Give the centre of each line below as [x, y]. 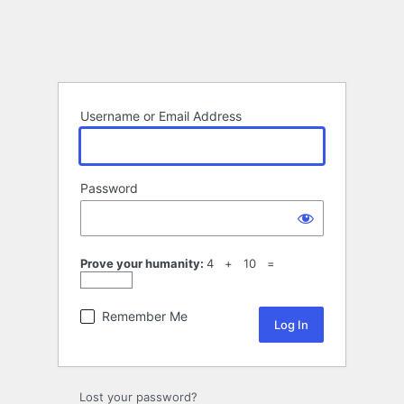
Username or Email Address [161, 116]
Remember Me [145, 317]
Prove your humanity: [143, 264]
